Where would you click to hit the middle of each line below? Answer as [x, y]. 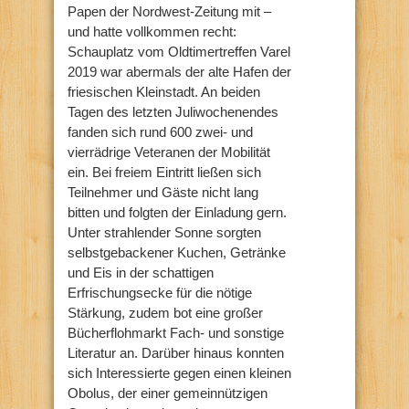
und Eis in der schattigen [141, 273]
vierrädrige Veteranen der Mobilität [169, 152]
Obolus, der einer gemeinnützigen [168, 393]
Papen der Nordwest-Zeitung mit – [169, 12]
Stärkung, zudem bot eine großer [165, 313]
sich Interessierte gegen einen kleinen [179, 373]
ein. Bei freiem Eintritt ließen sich [164, 173]
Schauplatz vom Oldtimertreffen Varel [179, 52]
